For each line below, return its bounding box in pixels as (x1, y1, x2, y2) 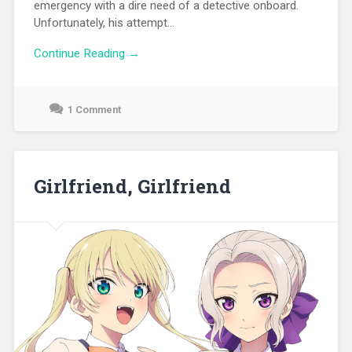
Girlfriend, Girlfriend (33, 173, 231, 199)
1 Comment (67, 103, 121, 115)
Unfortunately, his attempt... (33, 16, 174, 31)
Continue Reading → (33, 46, 140, 60)
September (33, 115, 88, 127)
